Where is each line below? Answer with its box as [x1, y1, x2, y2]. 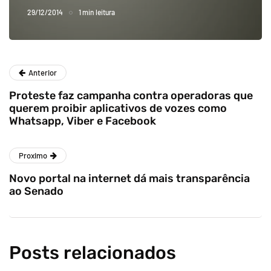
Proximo [19, 150, 47, 160]
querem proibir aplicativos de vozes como [9, 101, 227, 115]
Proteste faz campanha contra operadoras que [9, 88, 253, 102]
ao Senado [9, 184, 64, 198]
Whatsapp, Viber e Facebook [9, 114, 156, 128]
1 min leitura [79, 7, 115, 16]
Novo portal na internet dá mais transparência [9, 171, 250, 185]
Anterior [28, 67, 57, 77]
